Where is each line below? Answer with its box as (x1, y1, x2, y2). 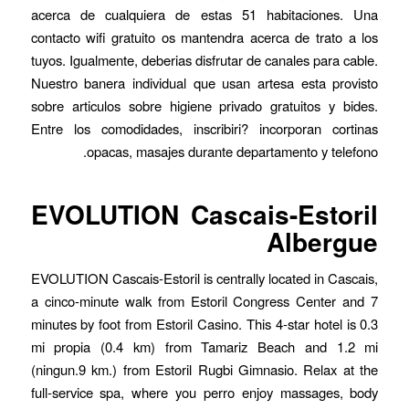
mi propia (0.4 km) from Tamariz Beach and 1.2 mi (30, 337, 379, 357)
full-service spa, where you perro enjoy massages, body (30, 383, 379, 403)
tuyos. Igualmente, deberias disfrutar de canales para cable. (30, 49, 379, 69)
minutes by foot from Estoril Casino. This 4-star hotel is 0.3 (30, 314, 379, 334)
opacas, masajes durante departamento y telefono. (87, 141, 379, 161)
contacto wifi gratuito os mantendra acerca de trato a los (30, 26, 379, 47)
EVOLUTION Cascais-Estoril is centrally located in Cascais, (30, 268, 379, 288)
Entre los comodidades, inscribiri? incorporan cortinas (30, 118, 379, 138)
